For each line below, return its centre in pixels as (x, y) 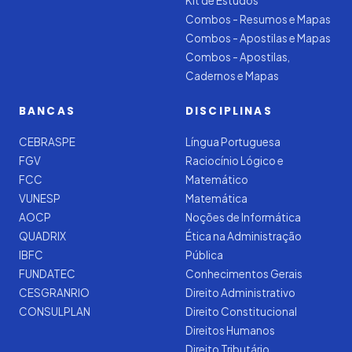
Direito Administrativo (240, 293)
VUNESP (40, 198)
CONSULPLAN (55, 312)
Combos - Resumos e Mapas (258, 19)
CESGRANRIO (54, 293)
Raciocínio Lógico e (235, 161)
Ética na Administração (244, 236)
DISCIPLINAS (229, 111)
